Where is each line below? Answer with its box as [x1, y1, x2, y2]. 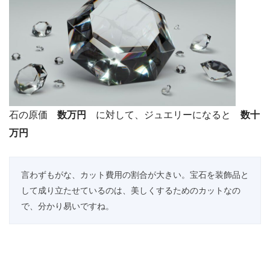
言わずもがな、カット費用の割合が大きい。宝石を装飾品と [20, 169, 249, 180]
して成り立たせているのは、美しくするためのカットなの [20, 185, 240, 195]
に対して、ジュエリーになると [86, 109, 240, 120]
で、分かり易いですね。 [20, 201, 114, 211]
